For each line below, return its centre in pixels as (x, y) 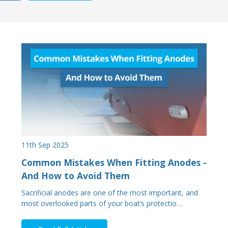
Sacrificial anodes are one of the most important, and (110, 193)
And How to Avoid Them (76, 175)
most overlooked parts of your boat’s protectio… (102, 204)
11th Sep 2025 (45, 145)
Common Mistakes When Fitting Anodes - (114, 162)
